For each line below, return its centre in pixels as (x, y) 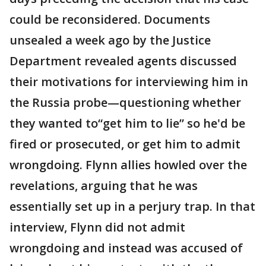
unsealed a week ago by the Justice (110, 40)
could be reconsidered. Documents (110, 20)
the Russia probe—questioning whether (125, 103)
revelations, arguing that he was (104, 186)
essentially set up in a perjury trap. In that (132, 207)
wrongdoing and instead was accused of (126, 248)
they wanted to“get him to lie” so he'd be (127, 123)
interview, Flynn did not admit (97, 227)
